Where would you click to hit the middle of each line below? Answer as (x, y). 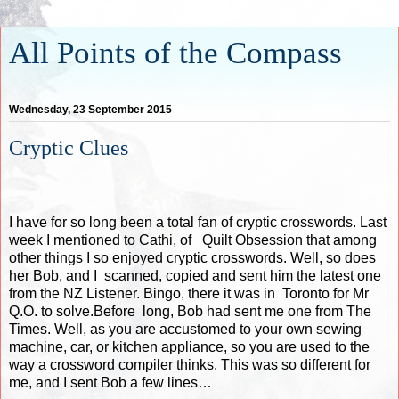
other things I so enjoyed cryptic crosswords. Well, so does (192, 257)
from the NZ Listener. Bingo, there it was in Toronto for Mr (189, 293)
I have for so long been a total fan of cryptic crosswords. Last (198, 222)
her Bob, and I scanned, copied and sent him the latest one (195, 275)
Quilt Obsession (252, 240)
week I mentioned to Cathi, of (106, 240)
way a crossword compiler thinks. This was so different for (190, 364)
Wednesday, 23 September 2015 (90, 110)
